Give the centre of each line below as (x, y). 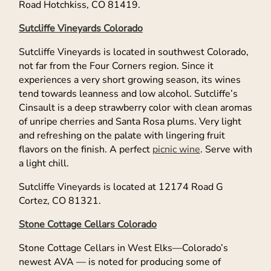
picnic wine (176, 150)
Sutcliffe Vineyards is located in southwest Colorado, (134, 52)
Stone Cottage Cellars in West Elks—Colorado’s (123, 248)
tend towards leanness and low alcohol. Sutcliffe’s (128, 94)
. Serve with (226, 150)
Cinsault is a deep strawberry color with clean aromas (135, 108)
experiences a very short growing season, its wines (130, 80)
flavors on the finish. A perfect (86, 150)
